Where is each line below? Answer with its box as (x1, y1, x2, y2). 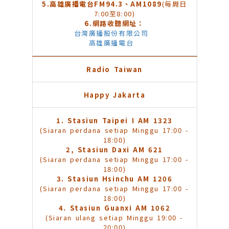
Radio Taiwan (86, 64, 143, 75)
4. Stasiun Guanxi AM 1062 (58, 203, 171, 213)
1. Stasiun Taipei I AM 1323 (56, 116, 173, 126)
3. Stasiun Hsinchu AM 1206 (56, 174, 173, 184)
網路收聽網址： (92, 18, 145, 29)
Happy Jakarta (83, 90, 146, 100)
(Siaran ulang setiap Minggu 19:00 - (45, 213, 184, 223)
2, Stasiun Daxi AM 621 (66, 145, 163, 155)
